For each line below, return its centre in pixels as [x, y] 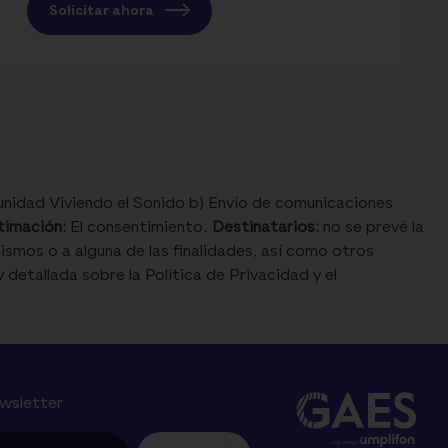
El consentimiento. [139, 228]
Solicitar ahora [102, 11]
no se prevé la [371, 228]
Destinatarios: [265, 228]
